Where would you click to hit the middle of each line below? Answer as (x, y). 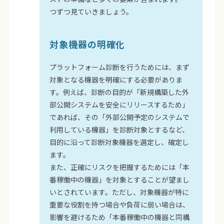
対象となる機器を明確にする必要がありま (116, 80)
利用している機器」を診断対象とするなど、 (119, 130)
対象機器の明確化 (87, 44)
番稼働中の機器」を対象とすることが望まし (120, 180)
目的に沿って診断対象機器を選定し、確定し (119, 142)
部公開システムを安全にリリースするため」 (119, 105)
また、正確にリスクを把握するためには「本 (120, 167)
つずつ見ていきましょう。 (91, 12)
